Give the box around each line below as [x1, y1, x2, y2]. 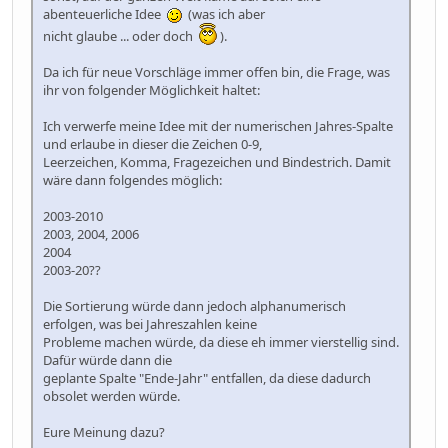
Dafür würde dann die [43, 350, 172, 369]
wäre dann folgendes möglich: [43, 170, 222, 189]
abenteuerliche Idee [43, 4, 167, 23]
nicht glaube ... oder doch [43, 26, 199, 45]
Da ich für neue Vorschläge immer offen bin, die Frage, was [43, 62, 390, 81]
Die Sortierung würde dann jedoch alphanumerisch [43, 296, 346, 315]
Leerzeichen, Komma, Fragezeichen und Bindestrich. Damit [43, 152, 391, 171]
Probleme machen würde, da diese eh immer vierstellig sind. [43, 332, 399, 351]
